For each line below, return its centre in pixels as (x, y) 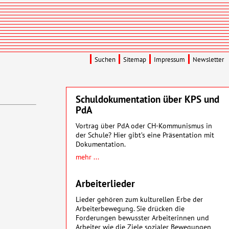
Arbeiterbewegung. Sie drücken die (130, 208)
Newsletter (209, 60)
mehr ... (87, 156)
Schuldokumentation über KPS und (147, 99)
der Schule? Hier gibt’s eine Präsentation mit (145, 134)
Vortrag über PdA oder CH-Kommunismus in (144, 125)
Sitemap (135, 60)
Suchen (105, 60)
